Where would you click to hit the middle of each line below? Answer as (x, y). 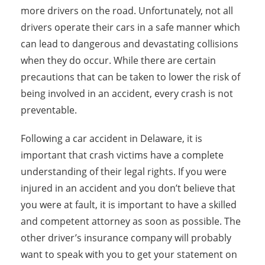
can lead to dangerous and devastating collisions (130, 44)
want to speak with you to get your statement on (129, 254)
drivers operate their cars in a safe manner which (130, 27)
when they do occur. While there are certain (118, 60)
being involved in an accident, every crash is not (127, 93)
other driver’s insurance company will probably (126, 238)
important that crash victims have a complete (122, 155)
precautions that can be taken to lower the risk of (130, 77)
